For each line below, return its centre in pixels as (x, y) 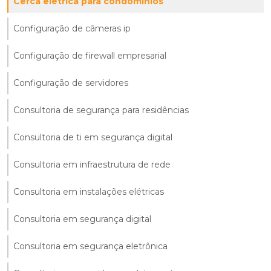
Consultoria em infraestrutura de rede (92, 165)
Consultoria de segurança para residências (101, 110)
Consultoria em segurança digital (82, 219)
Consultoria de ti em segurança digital (93, 138)
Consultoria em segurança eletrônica (90, 247)
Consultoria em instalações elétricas (89, 192)
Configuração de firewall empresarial (90, 56)
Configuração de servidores (71, 83)
